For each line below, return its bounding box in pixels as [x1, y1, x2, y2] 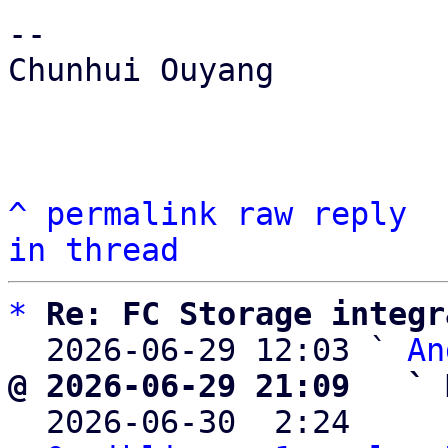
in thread [8, 232, 179, 268]
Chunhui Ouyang [8, 52, 274, 88]
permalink [46, 196, 217, 232]
